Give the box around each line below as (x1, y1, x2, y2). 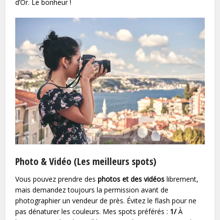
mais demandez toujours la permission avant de (15, 185, 169, 194)
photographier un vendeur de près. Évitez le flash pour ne (15, 195, 197, 205)
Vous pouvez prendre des (15, 174, 98, 184)
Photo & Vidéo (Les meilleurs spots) (15, 154, 157, 168)
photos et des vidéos (98, 174, 165, 184)
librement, (165, 174, 199, 184)
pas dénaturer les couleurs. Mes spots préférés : (15, 206, 170, 216)
